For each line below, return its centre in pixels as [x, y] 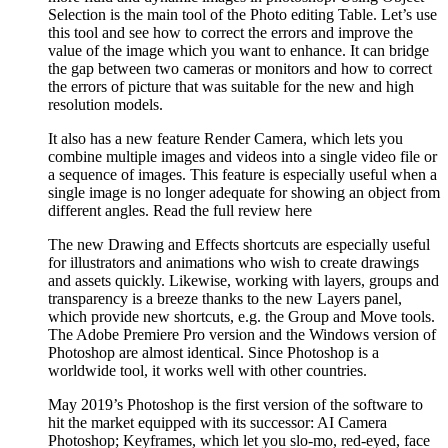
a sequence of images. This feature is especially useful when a [242, 174]
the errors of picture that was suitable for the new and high [231, 86]
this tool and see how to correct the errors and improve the [230, 32]
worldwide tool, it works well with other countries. [207, 370]
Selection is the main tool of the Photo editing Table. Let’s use [242, 14]
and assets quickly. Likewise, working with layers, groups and [243, 280]
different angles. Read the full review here [180, 210]
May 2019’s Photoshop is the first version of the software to [235, 404]
